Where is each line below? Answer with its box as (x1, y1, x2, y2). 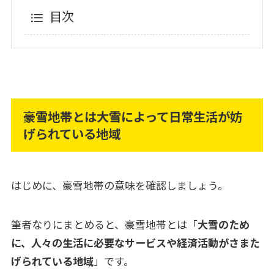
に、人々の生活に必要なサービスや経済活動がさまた (10, 235, 260, 251)
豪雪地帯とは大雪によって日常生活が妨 (23, 107, 243, 126)
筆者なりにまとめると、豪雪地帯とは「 (10, 217, 198, 232)
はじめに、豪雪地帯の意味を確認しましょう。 (10, 177, 228, 193)
